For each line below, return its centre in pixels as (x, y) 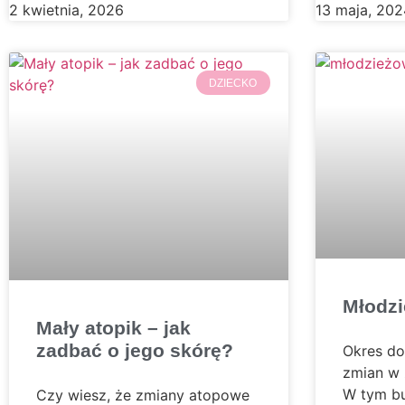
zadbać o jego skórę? (135, 350)
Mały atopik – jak (113, 327)
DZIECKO (233, 83)
